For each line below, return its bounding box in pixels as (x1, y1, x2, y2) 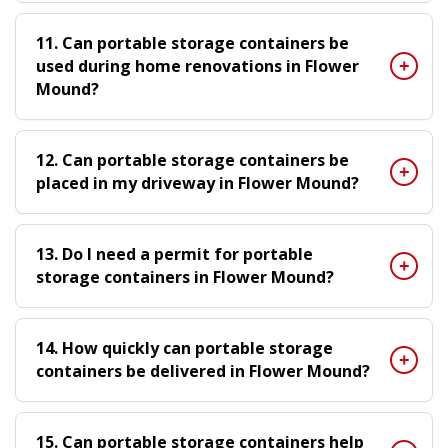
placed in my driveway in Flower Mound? (36, 171, 359, 194)
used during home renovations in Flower (36, 54, 359, 77)
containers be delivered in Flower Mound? (36, 359, 370, 382)
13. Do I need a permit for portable (36, 242, 313, 265)
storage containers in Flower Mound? (36, 265, 334, 288)
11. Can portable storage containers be (36, 31, 349, 54)
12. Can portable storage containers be (36, 148, 349, 171)
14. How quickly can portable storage (36, 336, 333, 359)
